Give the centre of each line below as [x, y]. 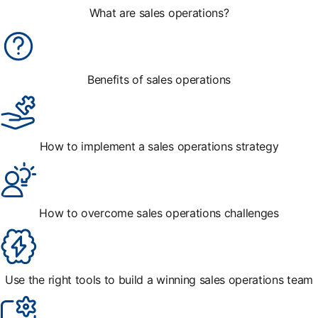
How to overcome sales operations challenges [159, 213]
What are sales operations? [159, 12]
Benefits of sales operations [159, 79]
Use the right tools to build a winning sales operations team [159, 279]
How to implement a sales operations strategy [159, 146]
